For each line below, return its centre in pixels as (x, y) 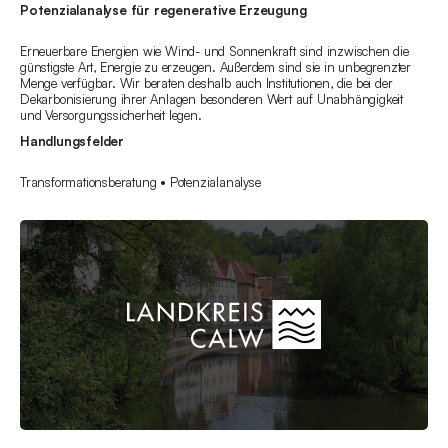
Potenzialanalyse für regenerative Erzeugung (163, 10)
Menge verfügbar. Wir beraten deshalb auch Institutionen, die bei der (206, 83)
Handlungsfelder (72, 141)
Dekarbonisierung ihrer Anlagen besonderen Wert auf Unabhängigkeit (211, 99)
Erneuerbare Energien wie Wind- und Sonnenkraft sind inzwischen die (214, 51)
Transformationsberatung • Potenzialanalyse (140, 182)
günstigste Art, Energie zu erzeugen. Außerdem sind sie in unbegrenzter (215, 67)
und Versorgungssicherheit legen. (111, 115)
